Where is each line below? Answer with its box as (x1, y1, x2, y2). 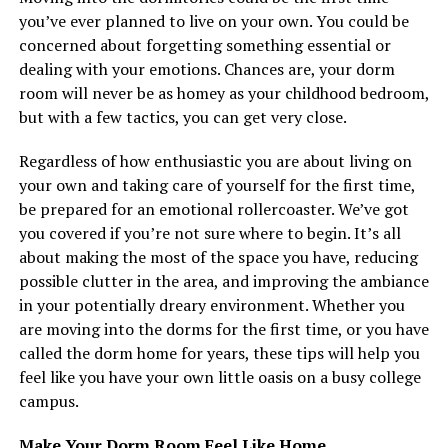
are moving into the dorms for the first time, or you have (18, 317, 429, 340)
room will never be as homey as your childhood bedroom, (18, 81, 429, 104)
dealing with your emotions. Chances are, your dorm (18, 57, 395, 80)
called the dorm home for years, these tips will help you (18, 341, 420, 364)
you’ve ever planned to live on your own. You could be (18, 9, 409, 32)
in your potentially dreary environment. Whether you (18, 293, 405, 316)
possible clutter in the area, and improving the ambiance (18, 269, 429, 292)
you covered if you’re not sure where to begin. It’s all (18, 221, 401, 244)
